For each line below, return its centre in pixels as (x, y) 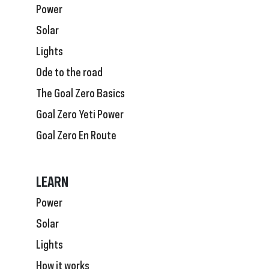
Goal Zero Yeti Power (80, 113)
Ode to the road (69, 71)
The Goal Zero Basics (80, 92)
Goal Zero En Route (76, 134)
